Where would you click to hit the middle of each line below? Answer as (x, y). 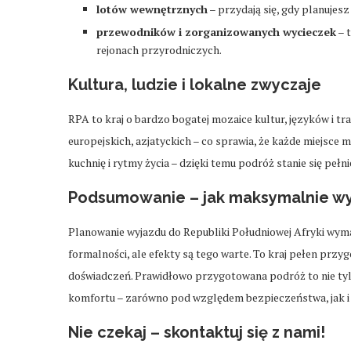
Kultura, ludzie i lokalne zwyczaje (195, 84)
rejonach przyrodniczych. (159, 49)
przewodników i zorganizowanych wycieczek (216, 31)
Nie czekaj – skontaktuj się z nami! (197, 332)
